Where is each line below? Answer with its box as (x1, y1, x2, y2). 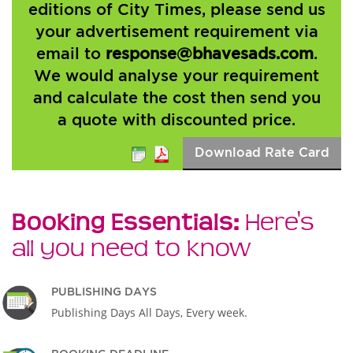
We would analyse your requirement (34, 67, 319, 84)
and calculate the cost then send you (32, 89, 321, 106)
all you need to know (12, 234, 251, 262)
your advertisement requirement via (35, 23, 318, 39)
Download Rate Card (195, 145, 329, 159)
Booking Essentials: (12, 208, 245, 236)
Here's (245, 208, 314, 236)
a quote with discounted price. (58, 111, 295, 128)
